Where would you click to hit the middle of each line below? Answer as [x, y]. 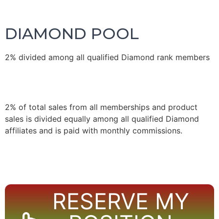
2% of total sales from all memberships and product [101, 107]
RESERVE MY [120, 201]
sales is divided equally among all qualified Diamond [102, 119]
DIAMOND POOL [72, 33]
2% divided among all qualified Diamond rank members [107, 57]
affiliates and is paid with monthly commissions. [94, 131]
